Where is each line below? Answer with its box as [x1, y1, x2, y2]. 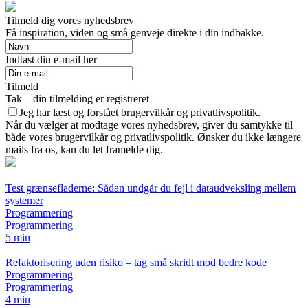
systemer [5, 195, 43, 206]
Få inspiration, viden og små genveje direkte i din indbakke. [5, 27, 264, 38]
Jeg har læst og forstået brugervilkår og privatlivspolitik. [19, 107, 261, 118]
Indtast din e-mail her [5, 54, 97, 65]
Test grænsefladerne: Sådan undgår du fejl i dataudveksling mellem [5, 182, 296, 194]
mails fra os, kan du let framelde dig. [5, 144, 163, 155]
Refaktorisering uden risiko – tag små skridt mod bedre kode [5, 256, 267, 268]
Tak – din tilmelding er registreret [5, 93, 149, 104]
